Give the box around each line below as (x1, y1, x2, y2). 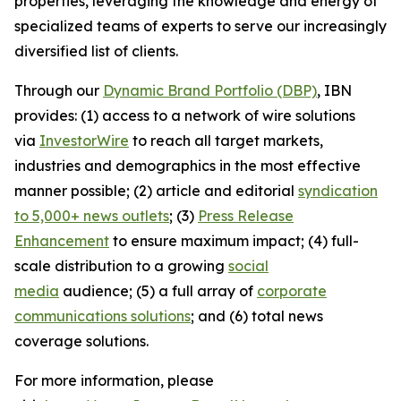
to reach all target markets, (129, 132, 323, 149)
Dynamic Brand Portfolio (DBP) (103, 81, 317, 99)
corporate (257, 282, 327, 300)
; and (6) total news (191, 307, 323, 325)
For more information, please (14, 371, 214, 389)
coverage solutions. (14, 332, 149, 350)
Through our (14, 81, 103, 99)
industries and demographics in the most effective (14, 157, 361, 175)
